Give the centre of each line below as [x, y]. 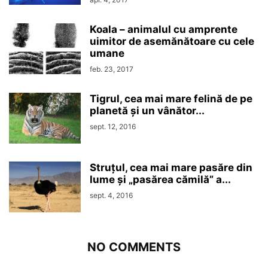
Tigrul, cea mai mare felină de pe [171, 99]
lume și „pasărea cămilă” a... [160, 180]
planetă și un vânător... [147, 111]
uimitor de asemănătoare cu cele [172, 42]
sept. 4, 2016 [111, 196]
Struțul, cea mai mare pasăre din [171, 168]
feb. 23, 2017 [112, 69]
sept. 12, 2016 [113, 127]
